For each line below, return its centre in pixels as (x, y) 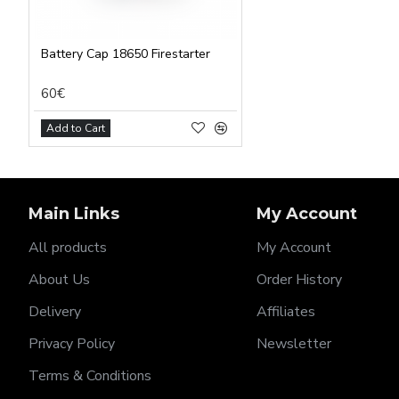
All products (68, 248)
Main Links (74, 214)
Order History (299, 280)
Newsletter (294, 344)
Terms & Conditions (90, 376)
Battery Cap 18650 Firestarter (126, 54)
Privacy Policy (72, 344)
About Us (59, 280)
